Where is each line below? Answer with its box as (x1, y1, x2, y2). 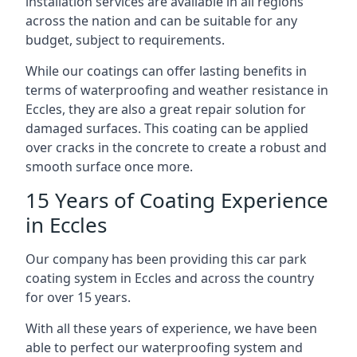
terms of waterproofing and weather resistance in (25, 81, 328, 99)
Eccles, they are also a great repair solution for (25, 100, 306, 118)
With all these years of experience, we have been (25, 320, 317, 337)
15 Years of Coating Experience (25, 186, 328, 214)
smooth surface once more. (25, 158, 193, 175)
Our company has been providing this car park (25, 250, 307, 268)
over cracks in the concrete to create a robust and (25, 139, 327, 156)
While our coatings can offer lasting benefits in (25, 62, 307, 80)
